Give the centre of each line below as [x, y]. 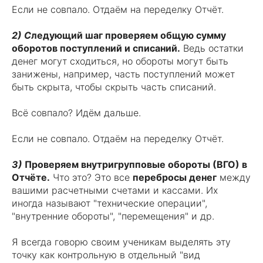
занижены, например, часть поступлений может [123, 74]
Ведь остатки [212, 48]
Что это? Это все [91, 177]
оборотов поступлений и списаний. [96, 48]
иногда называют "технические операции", [109, 203]
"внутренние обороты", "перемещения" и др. [113, 216]
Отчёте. [31, 177]
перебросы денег [175, 177]
